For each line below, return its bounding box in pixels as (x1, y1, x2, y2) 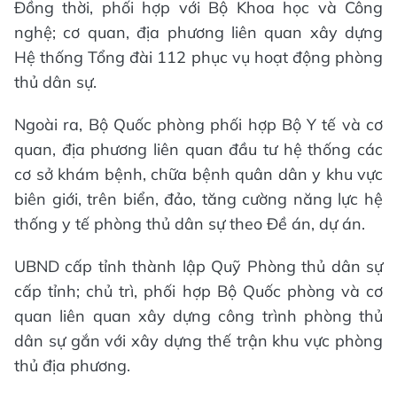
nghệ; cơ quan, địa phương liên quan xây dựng (14, 21, 383, 43)
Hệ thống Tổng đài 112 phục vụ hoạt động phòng (14, 46, 383, 67)
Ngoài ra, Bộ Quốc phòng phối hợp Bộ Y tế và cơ (14, 113, 383, 135)
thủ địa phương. (14, 354, 130, 376)
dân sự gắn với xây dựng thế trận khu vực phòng (14, 330, 383, 351)
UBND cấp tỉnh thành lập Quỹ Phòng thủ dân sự (14, 255, 383, 276)
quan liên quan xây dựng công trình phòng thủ (14, 305, 383, 326)
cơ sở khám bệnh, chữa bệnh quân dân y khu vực (14, 163, 383, 184)
